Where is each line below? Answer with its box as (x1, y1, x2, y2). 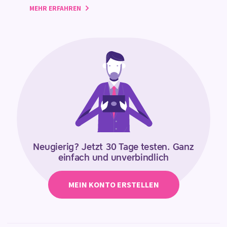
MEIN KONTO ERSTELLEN (68, 179, 159, 190)
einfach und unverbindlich (58, 153, 169, 163)
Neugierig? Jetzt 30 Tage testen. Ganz (33, 142, 194, 152)
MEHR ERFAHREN (29, 4, 83, 13)
